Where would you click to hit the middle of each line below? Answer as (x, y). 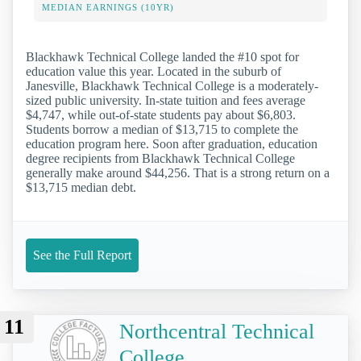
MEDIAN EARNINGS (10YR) (108, 7)
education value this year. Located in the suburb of (154, 71)
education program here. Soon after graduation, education (172, 143)
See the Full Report (82, 255)
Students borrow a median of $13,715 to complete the (162, 129)
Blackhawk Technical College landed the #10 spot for (162, 56)
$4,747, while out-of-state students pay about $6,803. (161, 114)
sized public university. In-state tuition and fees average (166, 100)
